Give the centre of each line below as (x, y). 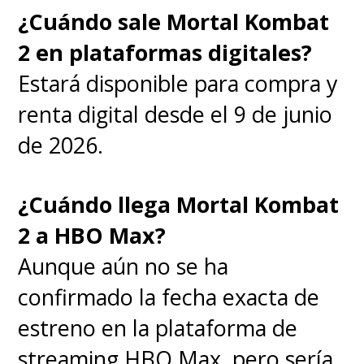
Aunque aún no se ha (123, 266)
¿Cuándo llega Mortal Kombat (179, 205)
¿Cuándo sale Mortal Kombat (174, 21)
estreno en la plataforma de (158, 328)
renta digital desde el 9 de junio (175, 114)
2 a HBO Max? (92, 236)
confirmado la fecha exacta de (169, 297)
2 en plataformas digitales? (165, 52)
